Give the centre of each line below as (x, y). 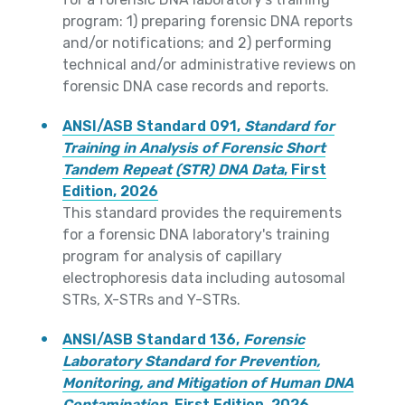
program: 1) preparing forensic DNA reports (207, 22)
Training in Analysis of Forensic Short (194, 148)
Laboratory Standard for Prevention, (191, 362)
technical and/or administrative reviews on (209, 65)
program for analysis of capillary (172, 257)
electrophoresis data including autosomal (204, 278)
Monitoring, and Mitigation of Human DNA (208, 383)
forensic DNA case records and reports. (196, 87)
